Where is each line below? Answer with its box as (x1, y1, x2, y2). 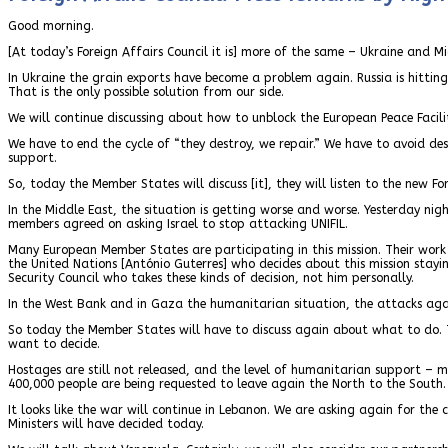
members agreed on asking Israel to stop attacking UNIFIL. (8, 216, 348, 231)
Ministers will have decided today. (8, 416, 204, 431)
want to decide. (8, 336, 100, 351)
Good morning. (8, 18, 94, 33)
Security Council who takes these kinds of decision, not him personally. (8, 270, 414, 285)
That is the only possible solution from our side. (8, 84, 284, 99)
